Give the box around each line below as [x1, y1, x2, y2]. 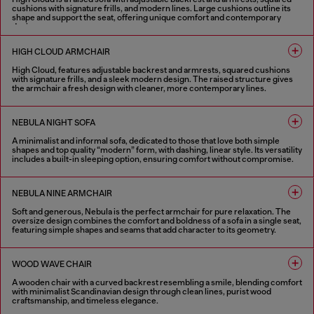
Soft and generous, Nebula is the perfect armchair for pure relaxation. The [12, 207, 291, 217]
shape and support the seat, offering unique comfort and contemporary [12, 13, 281, 22]
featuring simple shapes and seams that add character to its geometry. [12, 225, 276, 235]
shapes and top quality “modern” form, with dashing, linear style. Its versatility [12, 145, 302, 155]
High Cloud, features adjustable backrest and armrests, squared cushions [12, 65, 290, 75]
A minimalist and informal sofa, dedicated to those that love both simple [12, 136, 280, 146]
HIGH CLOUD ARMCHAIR [12, 47, 110, 57]
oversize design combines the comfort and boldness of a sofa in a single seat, [12, 216, 301, 226]
